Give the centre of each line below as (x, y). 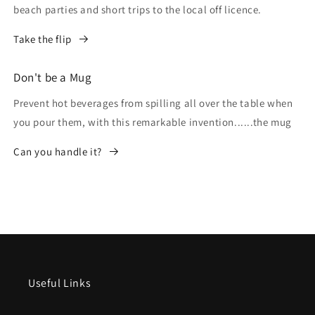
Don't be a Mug (53, 78)
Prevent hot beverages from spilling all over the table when (153, 103)
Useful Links (60, 283)
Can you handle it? (58, 152)
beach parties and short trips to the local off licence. (138, 10)
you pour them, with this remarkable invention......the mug (153, 122)
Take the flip (43, 39)
